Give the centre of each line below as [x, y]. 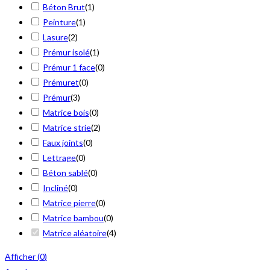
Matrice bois [66, 113]
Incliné [55, 188]
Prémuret [61, 83]
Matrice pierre [69, 203]
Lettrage [59, 158]
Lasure [55, 37]
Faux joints [63, 143]
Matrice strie [67, 128]
